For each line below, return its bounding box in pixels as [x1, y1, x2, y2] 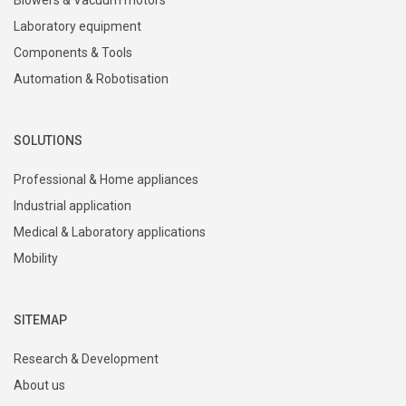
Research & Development [14, 351, 159, 366]
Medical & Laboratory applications [14, 224, 206, 239]
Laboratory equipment [14, 18, 141, 34]
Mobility [14, 250, 58, 266]
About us [14, 377, 65, 392]
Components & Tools [14, 44, 132, 60]
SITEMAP [14, 312, 67, 327]
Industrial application [14, 198, 131, 213]
